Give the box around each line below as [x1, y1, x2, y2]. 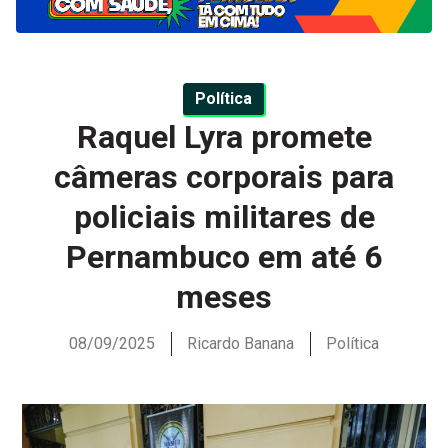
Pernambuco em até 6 [66, 238, 382, 277]
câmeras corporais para [54, 158, 394, 197]
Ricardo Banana [187, 334, 294, 354]
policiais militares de [73, 198, 375, 237]
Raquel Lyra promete [76, 118, 372, 157]
